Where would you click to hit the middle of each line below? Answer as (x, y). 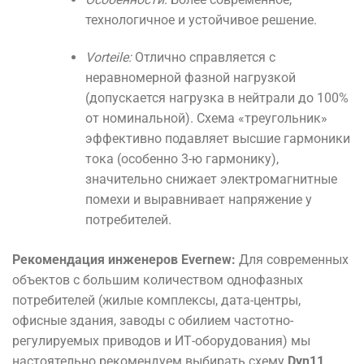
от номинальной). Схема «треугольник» (206, 118)
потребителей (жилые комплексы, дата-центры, (156, 300)
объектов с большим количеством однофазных (158, 279)
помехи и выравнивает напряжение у (198, 199)
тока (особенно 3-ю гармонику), (182, 158)
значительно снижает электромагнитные (211, 179)
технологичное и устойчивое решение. (201, 20)
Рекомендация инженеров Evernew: (124, 259)
